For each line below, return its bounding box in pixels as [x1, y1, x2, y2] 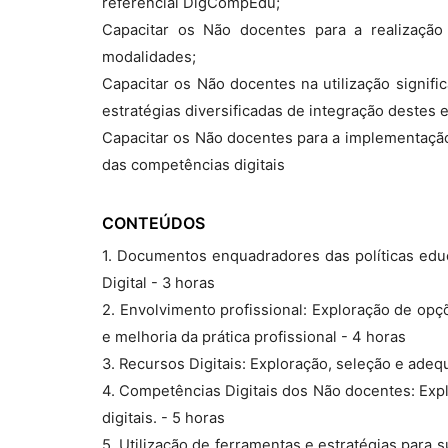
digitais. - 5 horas [102, 409, 225, 427]
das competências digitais [102, 156, 285, 174]
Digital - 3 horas [102, 274, 215, 292]
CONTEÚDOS [102, 213, 205, 233]
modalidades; [102, 48, 196, 66]
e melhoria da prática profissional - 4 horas [102, 328, 406, 346]
